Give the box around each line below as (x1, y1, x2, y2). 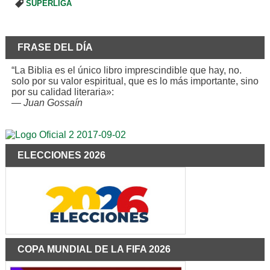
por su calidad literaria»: (11, 86, 114, 97)
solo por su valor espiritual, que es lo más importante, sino (11, 75, 259, 86)
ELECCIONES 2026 (17, 149, 105, 160)
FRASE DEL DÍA (17, 42, 93, 52)
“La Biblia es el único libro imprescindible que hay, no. (11, 64, 242, 75)
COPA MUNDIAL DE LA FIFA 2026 (17, 243, 171, 254)
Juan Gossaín (23, 97, 83, 108)
